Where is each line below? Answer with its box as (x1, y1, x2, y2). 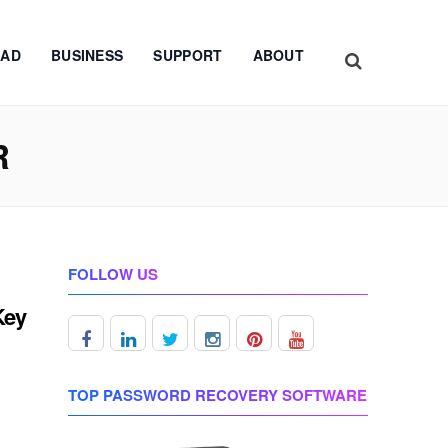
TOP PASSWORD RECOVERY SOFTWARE (68, 384, 367, 406)
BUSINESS (50, 45, 124, 65)
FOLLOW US (68, 263, 158, 285)
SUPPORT (153, 45, 223, 65)
